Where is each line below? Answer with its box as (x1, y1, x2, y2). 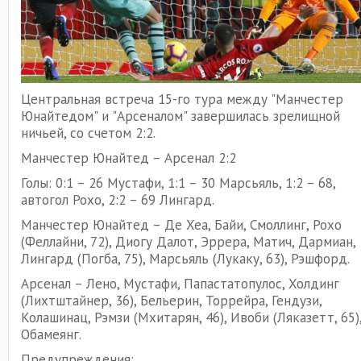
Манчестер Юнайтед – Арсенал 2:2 (21, 149, 236, 168)
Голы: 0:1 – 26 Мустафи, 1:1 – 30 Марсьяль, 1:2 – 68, (21, 174, 335, 193)
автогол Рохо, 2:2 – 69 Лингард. (21, 191, 214, 210)
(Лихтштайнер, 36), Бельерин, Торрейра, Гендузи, (21, 292, 322, 310)
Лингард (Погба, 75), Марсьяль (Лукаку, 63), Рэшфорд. (21, 250, 350, 268)
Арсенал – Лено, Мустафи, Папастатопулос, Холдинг (21, 275, 339, 293)
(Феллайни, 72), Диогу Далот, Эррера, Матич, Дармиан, (21, 233, 355, 251)
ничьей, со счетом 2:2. (21, 124, 156, 143)
